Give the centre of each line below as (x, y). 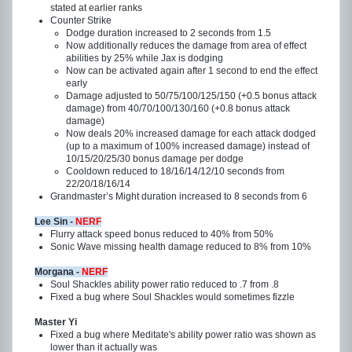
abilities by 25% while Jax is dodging (145, 58)
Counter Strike (81, 20)
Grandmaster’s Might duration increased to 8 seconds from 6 (179, 196)
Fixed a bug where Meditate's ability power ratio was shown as (183, 335)
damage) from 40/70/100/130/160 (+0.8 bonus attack (178, 108)
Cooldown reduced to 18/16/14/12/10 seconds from (175, 171)
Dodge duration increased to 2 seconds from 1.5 (169, 33)
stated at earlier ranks (96, 8)
